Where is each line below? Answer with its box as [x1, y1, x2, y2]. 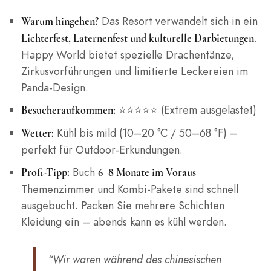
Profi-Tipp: [21, 166, 70, 180]
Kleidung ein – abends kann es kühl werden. [21, 214, 227, 230]
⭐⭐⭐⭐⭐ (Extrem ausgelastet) [115, 102, 256, 118]
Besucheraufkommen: [21, 103, 116, 117]
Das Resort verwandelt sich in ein [98, 13, 258, 29]
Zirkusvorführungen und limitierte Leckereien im [21, 64, 248, 79]
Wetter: [21, 126, 54, 140]
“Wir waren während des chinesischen [48, 252, 221, 267]
